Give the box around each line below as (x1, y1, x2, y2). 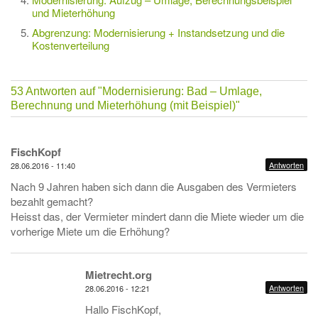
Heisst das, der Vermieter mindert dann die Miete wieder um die (11, 209, 304, 224)
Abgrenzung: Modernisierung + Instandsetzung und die (32, 25, 285, 40)
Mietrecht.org (85, 267, 152, 283)
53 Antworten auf (11, 85, 98, 97)
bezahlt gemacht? (11, 194, 93, 209)
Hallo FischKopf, (85, 302, 161, 317)
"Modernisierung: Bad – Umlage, (98, 85, 262, 97)
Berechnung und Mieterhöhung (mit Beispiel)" (11, 99, 240, 111)
